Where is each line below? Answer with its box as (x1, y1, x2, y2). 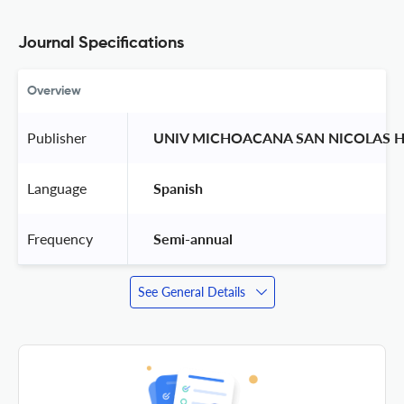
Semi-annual (150, 229, 236, 247)
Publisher (27, 128, 87, 146)
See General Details (137, 283, 245, 299)
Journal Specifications (18, 34, 184, 51)
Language (27, 179, 87, 197)
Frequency (27, 229, 93, 247)
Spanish (150, 179, 207, 197)
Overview (27, 84, 81, 97)
